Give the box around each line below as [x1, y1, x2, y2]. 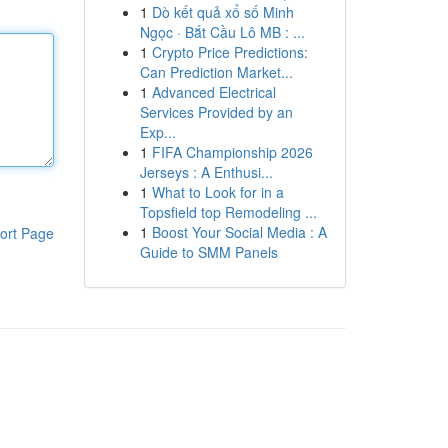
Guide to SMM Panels [139, 242, 278, 262]
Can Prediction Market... [139, 62, 293, 82]
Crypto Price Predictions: [151, 42, 308, 62]
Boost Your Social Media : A [151, 222, 327, 242]
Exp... [139, 122, 176, 142]
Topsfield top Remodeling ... [139, 202, 317, 222]
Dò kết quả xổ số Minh [151, 2, 294, 22]
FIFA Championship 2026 [151, 142, 313, 162]
